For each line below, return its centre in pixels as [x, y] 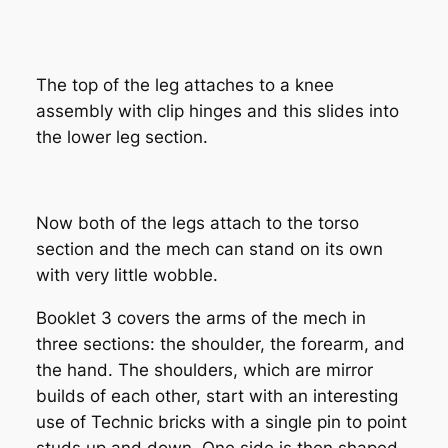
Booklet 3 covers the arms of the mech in [200, 317]
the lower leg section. [121, 137]
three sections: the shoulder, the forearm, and [220, 343]
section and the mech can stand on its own [209, 249]
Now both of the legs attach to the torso [197, 223]
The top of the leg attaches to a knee [184, 85]
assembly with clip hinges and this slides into [217, 111]
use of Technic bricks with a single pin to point [221, 421]
